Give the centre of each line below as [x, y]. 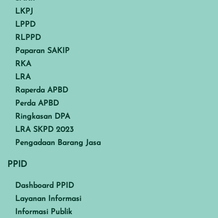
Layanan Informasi [48, 199]
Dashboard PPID [45, 186]
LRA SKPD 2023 [44, 130]
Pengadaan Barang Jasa [58, 143]
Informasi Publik [44, 212]
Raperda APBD [42, 90]
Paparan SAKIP [42, 51]
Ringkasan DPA [43, 117]
